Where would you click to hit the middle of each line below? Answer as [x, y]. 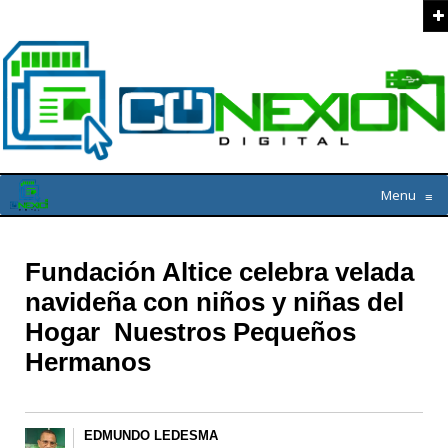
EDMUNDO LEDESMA [150, 436]
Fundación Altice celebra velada [219, 272]
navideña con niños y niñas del [214, 302]
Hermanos [88, 362]
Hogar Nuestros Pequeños [190, 332]
